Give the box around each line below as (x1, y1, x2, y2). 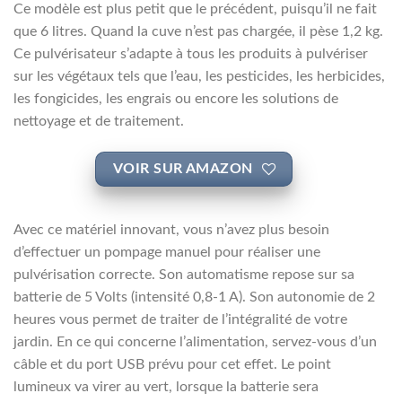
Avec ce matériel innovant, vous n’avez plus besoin (13, 223, 329, 238)
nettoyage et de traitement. (13, 114, 184, 129)
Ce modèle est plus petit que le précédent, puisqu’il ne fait (13, 2, 377, 17)
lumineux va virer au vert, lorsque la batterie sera (13, 380, 319, 395)
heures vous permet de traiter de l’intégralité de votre (13, 312, 347, 328)
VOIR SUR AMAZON (112, 162, 253, 177)
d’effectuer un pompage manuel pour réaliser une (13, 245, 320, 260)
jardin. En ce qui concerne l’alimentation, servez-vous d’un (13, 335, 377, 350)
